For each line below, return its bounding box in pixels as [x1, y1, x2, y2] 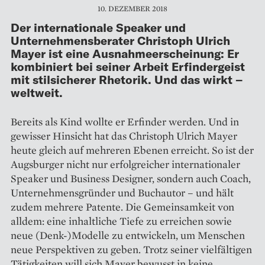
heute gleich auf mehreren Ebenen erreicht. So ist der [11, 143, 254, 157]
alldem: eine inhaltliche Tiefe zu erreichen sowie [11, 214, 232, 228]
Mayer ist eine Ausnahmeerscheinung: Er [11, 46, 239, 60]
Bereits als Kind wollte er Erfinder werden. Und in [11, 114, 239, 128]
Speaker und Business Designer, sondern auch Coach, [11, 171, 251, 185]
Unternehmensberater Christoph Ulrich [11, 33, 230, 47]
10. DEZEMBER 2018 [98, 3, 167, 14]
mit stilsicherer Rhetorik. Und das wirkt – [11, 72, 243, 86]
